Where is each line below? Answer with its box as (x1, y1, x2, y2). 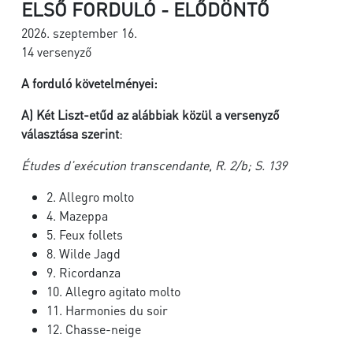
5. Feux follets (46, 226, 123, 243)
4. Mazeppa (46, 207, 108, 224)
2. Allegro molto (46, 188, 134, 205)
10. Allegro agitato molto (46, 283, 180, 299)
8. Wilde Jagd (46, 245, 121, 262)
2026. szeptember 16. (21, 24, 137, 41)
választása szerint (21, 125, 119, 142)
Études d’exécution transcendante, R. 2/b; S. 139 (21, 157, 287, 173)
